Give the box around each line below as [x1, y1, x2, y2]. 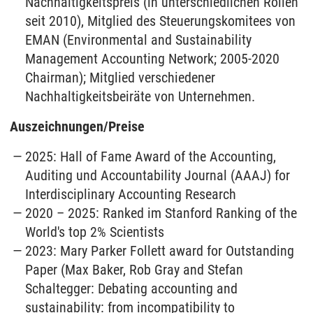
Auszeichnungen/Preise [10, 118, 145, 135]
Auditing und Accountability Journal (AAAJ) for [25, 167, 291, 184]
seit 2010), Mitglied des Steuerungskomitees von [25, 13, 296, 29]
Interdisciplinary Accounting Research [25, 186, 237, 203]
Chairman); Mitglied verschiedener [25, 69, 216, 86]
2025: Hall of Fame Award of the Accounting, [25, 148, 277, 165]
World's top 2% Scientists [25, 224, 165, 240]
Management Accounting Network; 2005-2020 [25, 50, 280, 67]
